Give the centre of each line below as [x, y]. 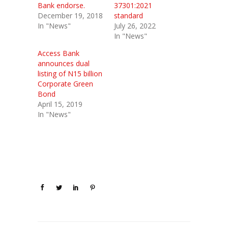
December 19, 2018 [70, 15]
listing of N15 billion [70, 73]
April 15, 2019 [60, 104]
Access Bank [59, 53]
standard [129, 15]
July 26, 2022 [135, 25]
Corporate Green [65, 83]
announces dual [64, 63]
